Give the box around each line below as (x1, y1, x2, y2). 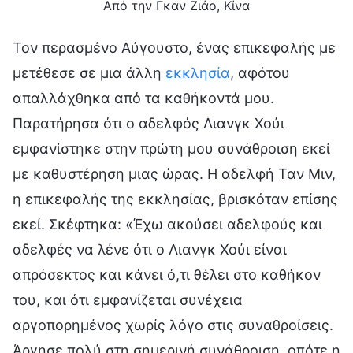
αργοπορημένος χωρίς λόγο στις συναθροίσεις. (13, 316, 333, 333)
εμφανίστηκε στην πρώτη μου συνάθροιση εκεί (13, 139, 330, 157)
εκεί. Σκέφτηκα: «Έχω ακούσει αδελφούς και (13, 215, 322, 232)
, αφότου (230, 64, 290, 81)
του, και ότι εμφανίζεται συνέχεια (13, 291, 243, 308)
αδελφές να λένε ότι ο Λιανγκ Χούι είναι (13, 240, 287, 258)
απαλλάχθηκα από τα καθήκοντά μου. (13, 89, 274, 106)
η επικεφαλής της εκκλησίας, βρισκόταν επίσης (13, 190, 338, 207)
